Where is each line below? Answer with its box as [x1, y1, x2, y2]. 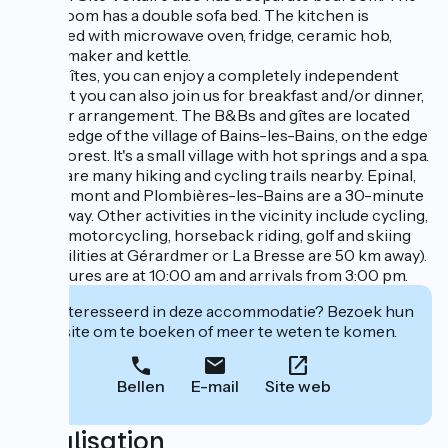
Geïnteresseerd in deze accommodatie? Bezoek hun [32, 301, 414, 321]
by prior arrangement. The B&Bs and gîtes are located [16, 105, 410, 125]
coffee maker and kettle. [16, 45, 191, 65]
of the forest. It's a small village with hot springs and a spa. [16, 145, 429, 165]
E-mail [191, 376, 239, 396]
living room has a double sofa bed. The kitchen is [16, 5, 369, 25]
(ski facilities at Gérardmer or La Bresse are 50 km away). [16, 245, 427, 265]
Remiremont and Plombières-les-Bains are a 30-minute [16, 185, 424, 205]
